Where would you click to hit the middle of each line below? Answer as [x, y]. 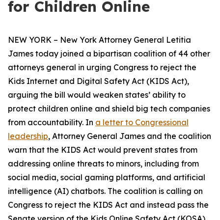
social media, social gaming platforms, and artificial [107, 177]
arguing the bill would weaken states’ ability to [97, 95]
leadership [28, 136]
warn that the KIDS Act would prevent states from [103, 150]
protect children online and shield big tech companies [109, 109]
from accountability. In [52, 122]
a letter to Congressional [142, 122]
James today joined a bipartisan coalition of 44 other [109, 54]
